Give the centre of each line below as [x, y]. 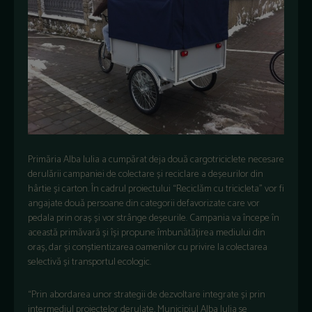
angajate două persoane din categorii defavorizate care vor [144, 203]
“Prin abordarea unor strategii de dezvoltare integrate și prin [147, 295]
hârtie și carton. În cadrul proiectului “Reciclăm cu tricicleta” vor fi [156, 189]
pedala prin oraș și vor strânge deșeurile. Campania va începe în [154, 218]
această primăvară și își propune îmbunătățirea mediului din [147, 233]
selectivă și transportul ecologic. [89, 262]
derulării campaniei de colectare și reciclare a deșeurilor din [146, 174]
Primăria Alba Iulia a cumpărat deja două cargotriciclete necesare [156, 159]
